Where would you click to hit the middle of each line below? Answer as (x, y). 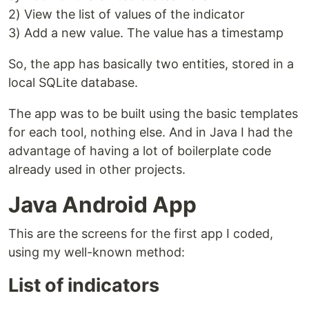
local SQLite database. (73, 82)
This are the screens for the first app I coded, (141, 233)
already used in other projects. (97, 169)
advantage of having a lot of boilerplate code (140, 151)
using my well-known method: (97, 252)
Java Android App (102, 205)
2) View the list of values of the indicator (127, 14)
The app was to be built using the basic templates (153, 113)
